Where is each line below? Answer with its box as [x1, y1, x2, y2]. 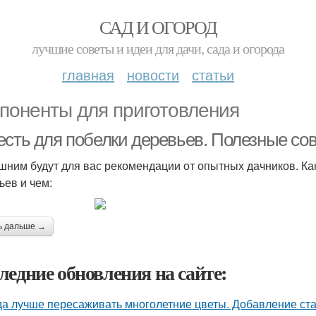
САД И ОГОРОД [99, 15, 217, 39]
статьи [192, 64, 234, 85]
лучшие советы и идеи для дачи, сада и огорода [32, 39, 284, 58]
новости [127, 64, 179, 85]
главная [62, 64, 114, 85]
